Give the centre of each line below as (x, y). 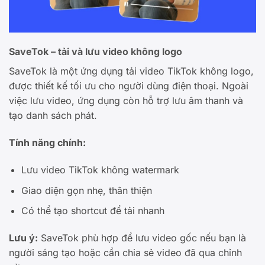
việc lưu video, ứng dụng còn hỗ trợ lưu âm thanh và (126, 101)
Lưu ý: (23, 238)
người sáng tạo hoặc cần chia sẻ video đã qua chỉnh (125, 253)
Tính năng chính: (47, 143)
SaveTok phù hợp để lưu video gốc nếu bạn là (142, 238)
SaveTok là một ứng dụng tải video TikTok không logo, (131, 71)
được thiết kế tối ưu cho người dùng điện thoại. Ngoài (129, 86)
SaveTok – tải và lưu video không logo (96, 52)
